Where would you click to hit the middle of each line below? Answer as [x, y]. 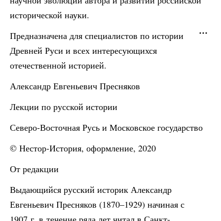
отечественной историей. [58, 65]
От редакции [34, 169]
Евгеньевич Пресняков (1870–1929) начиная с [97, 204]
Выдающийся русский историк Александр [91, 189]
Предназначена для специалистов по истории [97, 36]
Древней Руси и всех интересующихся [83, 50]
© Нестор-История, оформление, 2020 [83, 148]
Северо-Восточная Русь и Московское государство [106, 127]
